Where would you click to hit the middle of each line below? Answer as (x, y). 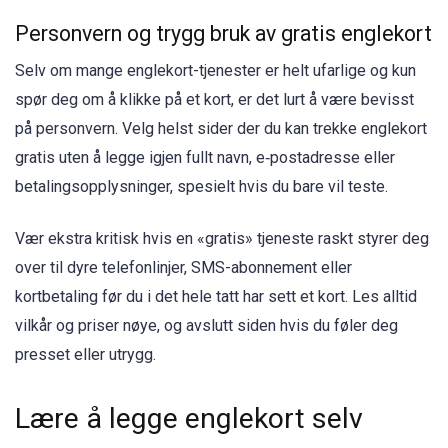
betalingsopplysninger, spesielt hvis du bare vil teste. (201, 186)
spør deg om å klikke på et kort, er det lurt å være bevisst (214, 99)
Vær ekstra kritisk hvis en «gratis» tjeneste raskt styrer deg (222, 238)
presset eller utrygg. (85, 354)
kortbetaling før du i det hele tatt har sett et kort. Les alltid (216, 296)
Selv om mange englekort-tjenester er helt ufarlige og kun (215, 70)
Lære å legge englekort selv (189, 419)
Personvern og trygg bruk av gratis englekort (223, 33)
